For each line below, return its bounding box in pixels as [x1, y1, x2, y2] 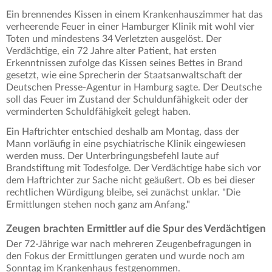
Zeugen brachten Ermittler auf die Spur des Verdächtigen [6, 223, 266, 234]
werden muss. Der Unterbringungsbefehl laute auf [6, 151, 219, 161]
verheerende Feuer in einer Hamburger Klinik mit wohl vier [6, 22, 254, 32]
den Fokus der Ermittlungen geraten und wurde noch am [6, 251, 245, 262]
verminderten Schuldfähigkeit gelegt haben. [6, 107, 191, 117]
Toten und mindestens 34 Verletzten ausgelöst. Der [6, 34, 222, 44]
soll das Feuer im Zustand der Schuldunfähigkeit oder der [6, 95, 248, 105]
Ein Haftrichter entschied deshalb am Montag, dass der [6, 127, 239, 137]
